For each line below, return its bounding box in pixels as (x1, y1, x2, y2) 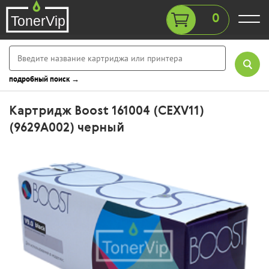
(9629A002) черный (9, 122, 124, 134)
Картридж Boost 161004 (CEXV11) (9, 106, 204, 118)
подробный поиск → (9, 74, 79, 84)
